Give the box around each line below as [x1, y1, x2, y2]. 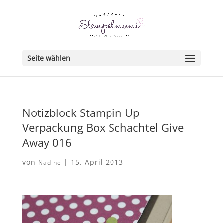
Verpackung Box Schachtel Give [22, 120, 184, 135]
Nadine [38, 158, 61, 167]
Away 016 [22, 135, 72, 150]
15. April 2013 [70, 157, 123, 167]
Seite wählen [27, 53, 70, 63]
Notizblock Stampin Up [22, 105, 139, 120]
